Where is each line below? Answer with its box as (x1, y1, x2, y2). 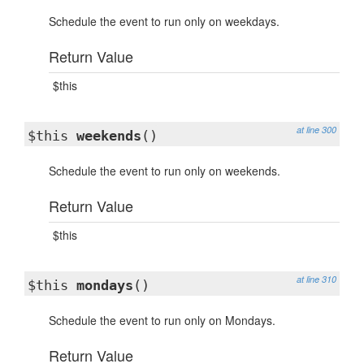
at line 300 (297, 123, 336, 136)
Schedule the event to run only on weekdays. (49, 13, 279, 29)
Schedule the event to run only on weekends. (49, 162, 280, 179)
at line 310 (297, 273, 336, 285)
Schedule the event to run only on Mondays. (49, 312, 275, 328)
